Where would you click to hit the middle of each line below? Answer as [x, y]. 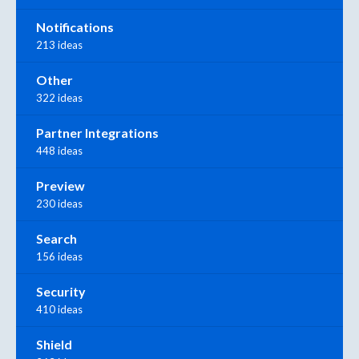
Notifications [75, 27]
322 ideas [59, 98]
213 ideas [59, 45]
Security [61, 292]
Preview [61, 186]
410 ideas [59, 310]
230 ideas [59, 204]
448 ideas [59, 151]
